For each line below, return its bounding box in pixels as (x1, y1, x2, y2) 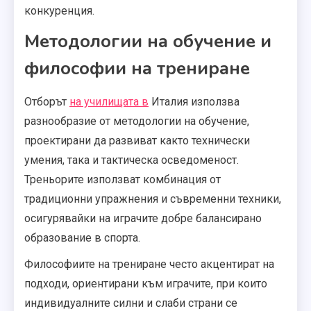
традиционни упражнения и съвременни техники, (24, 192, 281, 205)
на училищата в (69, 94, 149, 108)
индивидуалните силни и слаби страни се (24, 296, 237, 310)
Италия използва (149, 94, 239, 108)
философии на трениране (24, 56, 250, 81)
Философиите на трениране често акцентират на (24, 257, 274, 271)
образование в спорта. (24, 230, 140, 244)
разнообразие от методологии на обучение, (24, 114, 249, 128)
